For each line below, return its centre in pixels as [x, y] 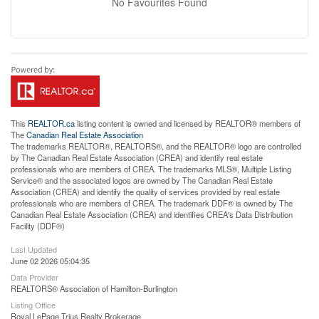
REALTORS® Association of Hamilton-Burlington [94, 289]
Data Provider [35, 277]
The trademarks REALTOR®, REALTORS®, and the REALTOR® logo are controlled [156, 146]
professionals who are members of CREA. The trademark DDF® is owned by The [152, 203]
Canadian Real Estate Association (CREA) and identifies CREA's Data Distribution [152, 215]
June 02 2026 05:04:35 [50, 261]
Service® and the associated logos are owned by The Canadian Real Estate [142, 181]
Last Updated [34, 250]
